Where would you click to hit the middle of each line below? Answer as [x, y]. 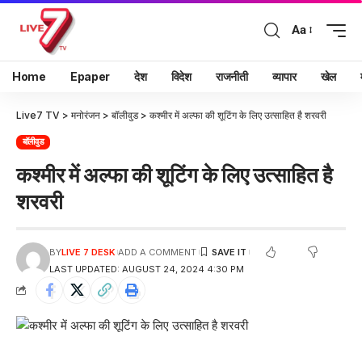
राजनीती [232, 76]
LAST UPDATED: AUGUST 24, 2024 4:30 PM [146, 269]
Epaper [90, 76]
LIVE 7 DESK [88, 252]
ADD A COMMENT [158, 252]
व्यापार [284, 76]
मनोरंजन [86, 115]
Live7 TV [38, 115]
